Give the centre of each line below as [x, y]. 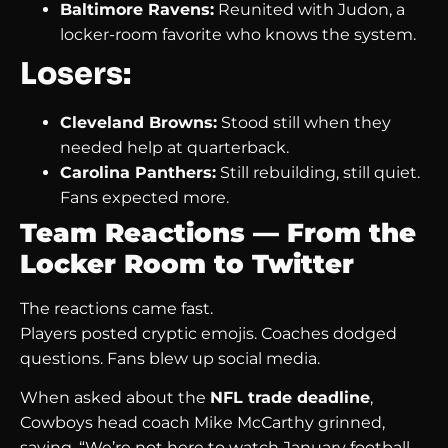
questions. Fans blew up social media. [170, 358]
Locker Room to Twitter [187, 263]
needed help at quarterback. [174, 147]
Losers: [75, 73]
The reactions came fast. [116, 308]
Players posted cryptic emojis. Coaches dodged [208, 333]
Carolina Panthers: [138, 172]
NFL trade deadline [290, 398]
